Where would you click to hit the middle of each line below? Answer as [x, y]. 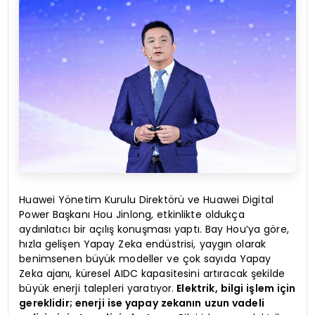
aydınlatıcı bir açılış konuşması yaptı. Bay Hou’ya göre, [154, 230]
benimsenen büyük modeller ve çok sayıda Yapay [145, 259]
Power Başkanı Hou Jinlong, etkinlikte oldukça [132, 215]
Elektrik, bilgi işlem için [235, 289]
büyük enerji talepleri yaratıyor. [97, 289]
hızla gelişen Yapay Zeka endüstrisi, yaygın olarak [143, 244]
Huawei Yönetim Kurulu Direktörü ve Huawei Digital [147, 200]
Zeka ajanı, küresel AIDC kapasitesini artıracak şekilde [152, 274]
